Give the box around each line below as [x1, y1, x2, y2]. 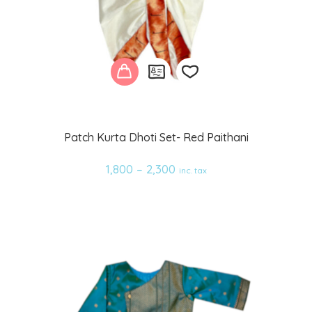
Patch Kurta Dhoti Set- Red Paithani [63, 130, 249, 144]
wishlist [175, 172, 229, 194]
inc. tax [178, 164, 207, 175]
